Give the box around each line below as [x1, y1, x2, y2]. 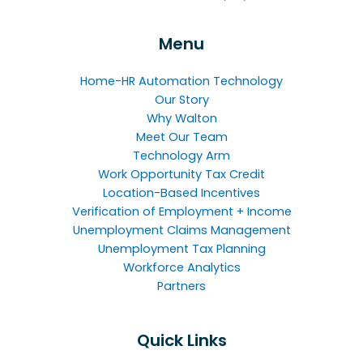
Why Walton [146, 110, 217, 127]
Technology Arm [133, 147, 230, 164]
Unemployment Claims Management [72, 222, 291, 239]
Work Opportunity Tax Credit [98, 166, 265, 183]
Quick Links [136, 329, 227, 352]
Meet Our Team [135, 129, 228, 146]
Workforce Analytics [122, 259, 241, 276]
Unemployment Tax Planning [97, 241, 266, 258]
